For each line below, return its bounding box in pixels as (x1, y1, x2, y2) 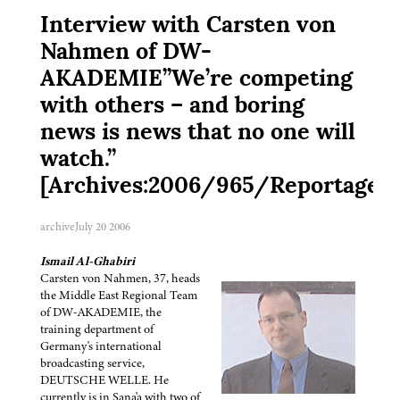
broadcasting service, (40, 354, 145, 372)
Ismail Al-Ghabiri (40, 253, 135, 271)
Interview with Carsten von (40, 15, 336, 38)
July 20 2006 (75, 219, 130, 236)
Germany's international (40, 337, 162, 355)
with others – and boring (40, 96, 304, 119)
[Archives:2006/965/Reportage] (40, 176, 387, 199)
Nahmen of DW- (40, 42, 212, 65)
